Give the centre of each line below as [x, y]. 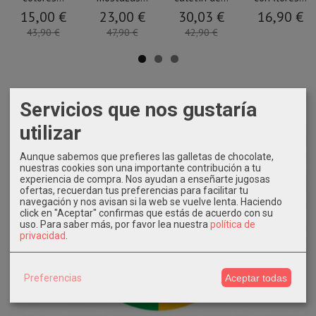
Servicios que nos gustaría [138, 109]
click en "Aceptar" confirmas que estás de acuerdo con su [146, 213]
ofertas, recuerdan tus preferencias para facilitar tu [134, 190]
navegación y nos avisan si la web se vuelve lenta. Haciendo [151, 201]
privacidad [43, 235]
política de [233, 224]
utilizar [50, 133]
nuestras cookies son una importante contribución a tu [140, 168]
